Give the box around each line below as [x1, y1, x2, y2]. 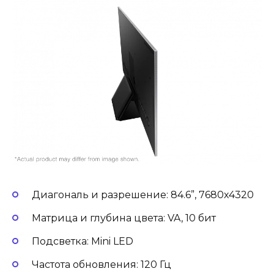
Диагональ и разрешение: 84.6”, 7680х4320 [32, 188, 254, 201]
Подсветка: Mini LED [32, 235, 133, 248]
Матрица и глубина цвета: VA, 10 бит [32, 212, 216, 224]
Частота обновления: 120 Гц [32, 259, 171, 271]
